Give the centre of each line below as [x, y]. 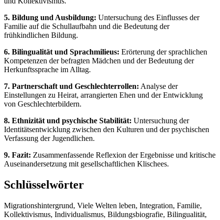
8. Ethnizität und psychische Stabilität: [68, 120]
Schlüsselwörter [44, 184]
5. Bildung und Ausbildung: [50, 17]
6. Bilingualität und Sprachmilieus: [62, 52]
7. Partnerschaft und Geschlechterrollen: [71, 86]
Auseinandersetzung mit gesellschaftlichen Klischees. [86, 164]
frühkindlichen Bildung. [41, 35]
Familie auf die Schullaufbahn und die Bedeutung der [87, 26]
